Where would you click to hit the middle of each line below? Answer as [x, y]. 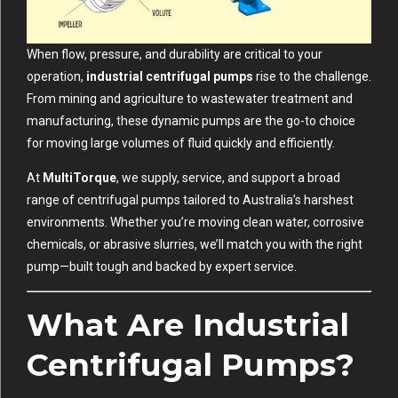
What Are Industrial [188, 324]
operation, [56, 76]
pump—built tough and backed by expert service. [162, 266]
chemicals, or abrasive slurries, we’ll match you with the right [195, 244]
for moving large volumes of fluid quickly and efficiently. [181, 143]
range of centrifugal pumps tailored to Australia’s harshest [190, 199]
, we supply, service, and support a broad [228, 177]
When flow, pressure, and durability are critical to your [175, 54]
